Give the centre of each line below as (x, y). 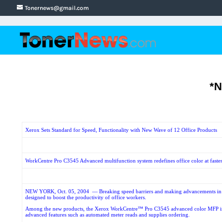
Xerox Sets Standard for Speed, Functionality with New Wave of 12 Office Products (121, 130)
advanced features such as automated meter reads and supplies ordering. (108, 215)
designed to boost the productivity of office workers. (86, 197)
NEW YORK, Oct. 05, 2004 (59, 191)
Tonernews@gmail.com (56, 8)
